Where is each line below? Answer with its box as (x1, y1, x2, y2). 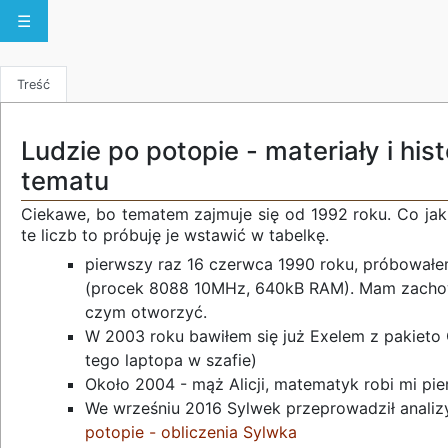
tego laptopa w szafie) (85, 350, 257, 371)
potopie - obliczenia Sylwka (85, 422, 297, 443)
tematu (21, 164, 109, 196)
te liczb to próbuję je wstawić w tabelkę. (21, 224, 329, 245)
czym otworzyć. (85, 302, 207, 323)
